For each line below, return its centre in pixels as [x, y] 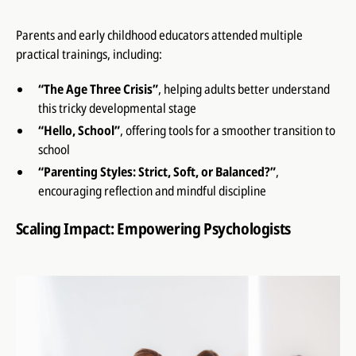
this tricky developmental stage [117, 108]
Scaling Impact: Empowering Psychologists [153, 228]
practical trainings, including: [89, 54]
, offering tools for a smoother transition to [227, 130]
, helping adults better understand [244, 89]
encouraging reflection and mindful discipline [152, 190]
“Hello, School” [79, 130]
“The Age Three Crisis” [98, 89]
